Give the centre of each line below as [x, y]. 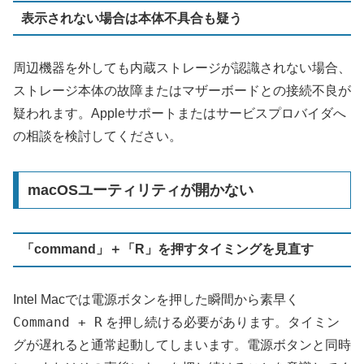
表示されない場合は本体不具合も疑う [131, 18]
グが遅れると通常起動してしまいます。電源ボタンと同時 [182, 344]
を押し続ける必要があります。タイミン [221, 322]
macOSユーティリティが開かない [140, 190]
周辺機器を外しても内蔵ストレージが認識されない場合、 [182, 68]
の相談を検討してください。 [97, 136]
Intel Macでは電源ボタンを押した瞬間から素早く [156, 299]
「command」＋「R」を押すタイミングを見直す [167, 249]
